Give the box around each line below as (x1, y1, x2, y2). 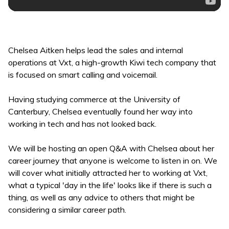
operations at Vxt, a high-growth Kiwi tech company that (8, 57, 216, 67)
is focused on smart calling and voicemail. (8, 70, 157, 80)
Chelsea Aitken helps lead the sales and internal (8, 45, 183, 55)
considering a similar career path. (8, 204, 126, 215)
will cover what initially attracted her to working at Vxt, (8, 168, 208, 178)
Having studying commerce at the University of (8, 94, 180, 104)
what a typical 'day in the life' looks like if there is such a (8, 180, 212, 190)
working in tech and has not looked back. (8, 119, 156, 129)
